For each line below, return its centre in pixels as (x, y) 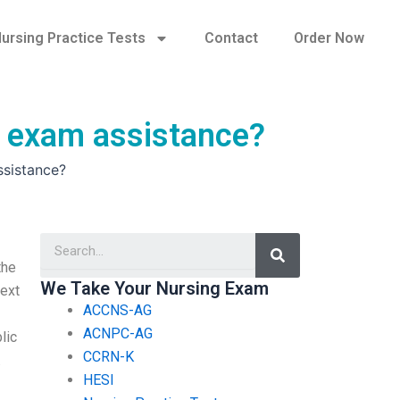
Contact (231, 38)
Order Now (329, 38)
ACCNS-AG (117, 310)
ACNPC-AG (117, 333)
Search (298, 238)
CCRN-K (108, 356)
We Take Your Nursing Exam (154, 288)
